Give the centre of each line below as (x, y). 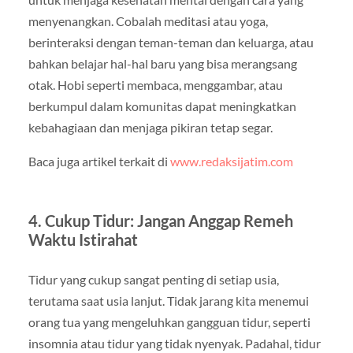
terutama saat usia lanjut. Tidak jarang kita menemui (168, 301)
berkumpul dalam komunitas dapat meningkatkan (162, 106)
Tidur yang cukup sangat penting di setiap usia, (153, 280)
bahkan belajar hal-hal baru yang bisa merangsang (162, 64)
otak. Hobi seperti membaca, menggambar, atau (155, 85)
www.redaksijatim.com (231, 162)
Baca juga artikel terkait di (99, 162)
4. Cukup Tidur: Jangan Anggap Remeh (160, 221)
